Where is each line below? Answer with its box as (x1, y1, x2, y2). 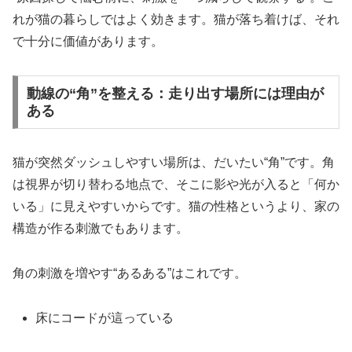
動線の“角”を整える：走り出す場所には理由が (26, 86, 324, 102)
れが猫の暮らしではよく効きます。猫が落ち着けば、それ (13, 13, 339, 27)
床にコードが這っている (35, 310, 174, 324)
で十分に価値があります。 (13, 35, 163, 49)
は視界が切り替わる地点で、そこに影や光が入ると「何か (13, 178, 339, 191)
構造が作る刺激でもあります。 (13, 222, 189, 235)
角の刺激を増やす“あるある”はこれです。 (13, 266, 247, 280)
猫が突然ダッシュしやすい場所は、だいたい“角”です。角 (13, 156, 335, 169)
